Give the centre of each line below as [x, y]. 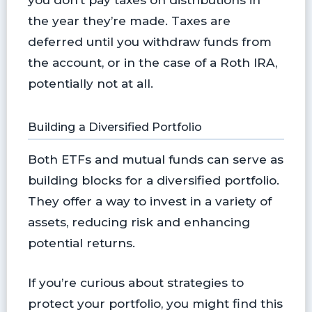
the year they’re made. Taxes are [129, 21]
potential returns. [81, 242]
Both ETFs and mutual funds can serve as [155, 159]
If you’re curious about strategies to [135, 282]
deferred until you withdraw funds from [149, 42]
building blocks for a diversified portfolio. [153, 180]
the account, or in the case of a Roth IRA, [152, 63]
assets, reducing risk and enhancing [139, 221]
